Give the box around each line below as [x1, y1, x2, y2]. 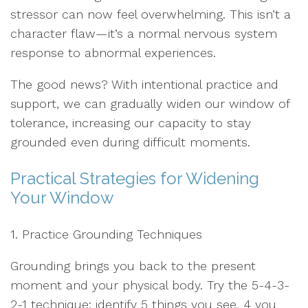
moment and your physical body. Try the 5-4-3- [10, 278, 289, 292]
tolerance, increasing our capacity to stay [10, 115, 251, 130]
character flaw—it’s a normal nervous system [10, 26, 277, 41]
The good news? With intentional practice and [10, 77, 278, 91]
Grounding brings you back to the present [10, 258, 256, 273]
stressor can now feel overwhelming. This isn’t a [10, 7, 291, 21]
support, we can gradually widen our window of [10, 96, 289, 111]
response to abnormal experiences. [10, 45, 216, 60]
